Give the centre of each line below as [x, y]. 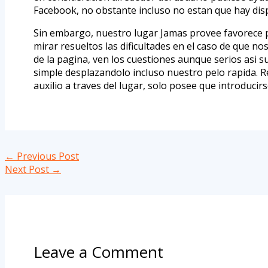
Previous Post [47, 156]
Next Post [28, 170]
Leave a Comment [98, 252]
